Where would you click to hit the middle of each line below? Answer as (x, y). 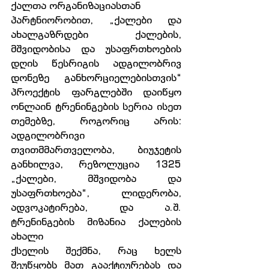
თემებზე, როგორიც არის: (96, 121)
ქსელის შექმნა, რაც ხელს (96, 250)
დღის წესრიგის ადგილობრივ (96, 63)
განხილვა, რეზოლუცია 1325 (96, 164)
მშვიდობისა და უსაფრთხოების (96, 49)
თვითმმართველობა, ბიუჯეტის (96, 150)
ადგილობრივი (48, 135)
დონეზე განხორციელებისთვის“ (96, 77)
